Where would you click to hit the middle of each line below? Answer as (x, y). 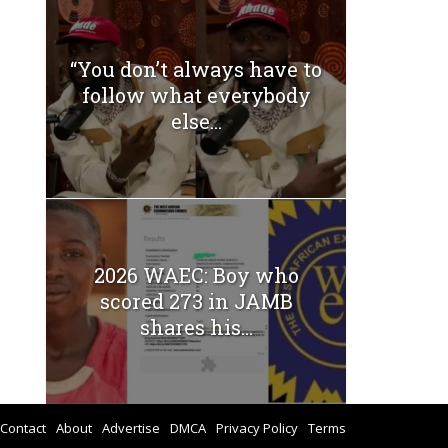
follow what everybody (196, 94)
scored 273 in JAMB (196, 301)
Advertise (131, 427)
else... (196, 120)
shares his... (196, 327)
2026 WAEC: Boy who (196, 275)
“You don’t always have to (196, 68)
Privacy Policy (257, 427)
